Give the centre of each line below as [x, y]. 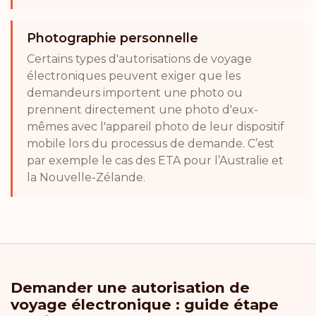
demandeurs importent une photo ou [135, 92]
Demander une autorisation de [130, 287]
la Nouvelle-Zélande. [86, 177]
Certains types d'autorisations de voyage [139, 59]
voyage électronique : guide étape [145, 304]
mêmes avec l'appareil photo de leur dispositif [156, 126]
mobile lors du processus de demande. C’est [151, 143]
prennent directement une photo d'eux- [142, 109]
